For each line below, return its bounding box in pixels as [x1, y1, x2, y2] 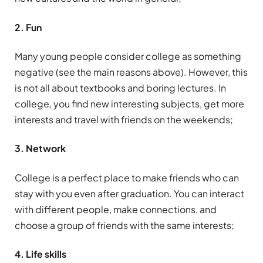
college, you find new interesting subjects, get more [15, 97, 244, 110]
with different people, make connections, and [15, 203, 217, 215]
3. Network [15, 142, 66, 155]
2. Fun [15, 21, 42, 33]
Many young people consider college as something [15, 50, 241, 63]
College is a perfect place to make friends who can [15, 171, 239, 184]
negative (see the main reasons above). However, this [15, 66, 248, 79]
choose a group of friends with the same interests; [15, 218, 234, 231]
